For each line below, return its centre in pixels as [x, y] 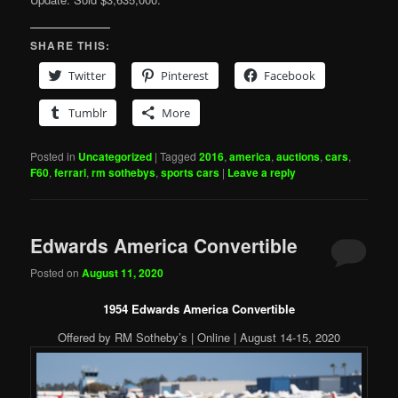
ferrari [71, 172]
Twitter [88, 75]
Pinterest [185, 75]
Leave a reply [262, 172]
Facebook [290, 75]
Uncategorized [115, 156]
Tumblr [88, 112]
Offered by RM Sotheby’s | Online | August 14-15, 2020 [199, 338]
